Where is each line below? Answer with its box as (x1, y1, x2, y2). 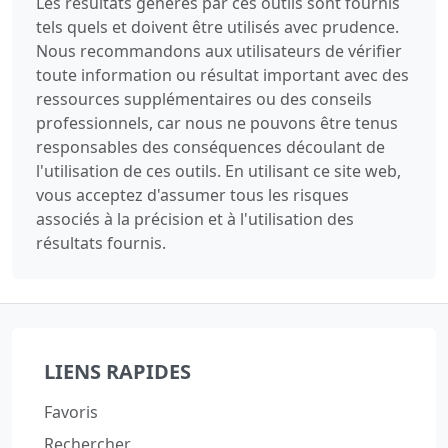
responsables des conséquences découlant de (36, 136, 385, 159)
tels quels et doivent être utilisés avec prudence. (36, 16, 399, 39)
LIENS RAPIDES (44, 358, 191, 386)
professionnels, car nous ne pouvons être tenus (36, 112, 398, 135)
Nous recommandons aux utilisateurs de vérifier (36, 40, 402, 63)
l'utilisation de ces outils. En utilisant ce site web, (36, 160, 401, 183)
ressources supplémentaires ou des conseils (36, 88, 372, 111)
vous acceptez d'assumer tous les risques (36, 184, 349, 207)
